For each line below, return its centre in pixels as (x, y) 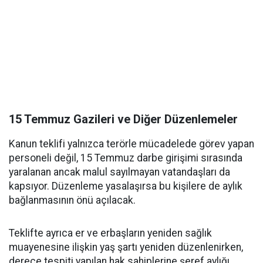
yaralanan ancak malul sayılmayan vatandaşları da (119, 172)
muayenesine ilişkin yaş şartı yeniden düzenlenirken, (126, 247)
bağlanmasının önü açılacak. (72, 200)
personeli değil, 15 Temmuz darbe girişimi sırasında (126, 158)
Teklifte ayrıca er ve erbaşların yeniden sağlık (110, 233)
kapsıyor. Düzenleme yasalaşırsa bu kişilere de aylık (126, 186)
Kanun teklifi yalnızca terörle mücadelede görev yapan (131, 144)
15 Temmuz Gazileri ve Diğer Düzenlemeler (123, 119)
